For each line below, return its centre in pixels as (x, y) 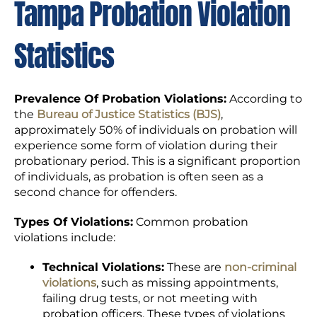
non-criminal (260, 267)
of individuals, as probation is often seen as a (139, 177)
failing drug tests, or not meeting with (150, 299)
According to (264, 99)
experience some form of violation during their (146, 146)
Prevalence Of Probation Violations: (120, 99)
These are (194, 267)
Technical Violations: (103, 267)
